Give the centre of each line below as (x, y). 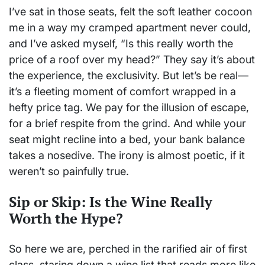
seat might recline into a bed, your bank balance (127, 139)
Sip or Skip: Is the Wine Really (111, 201)
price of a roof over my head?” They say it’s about (132, 59)
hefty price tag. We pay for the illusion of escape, (129, 107)
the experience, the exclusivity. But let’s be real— (129, 75)
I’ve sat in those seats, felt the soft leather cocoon (130, 11)
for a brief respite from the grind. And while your (127, 123)
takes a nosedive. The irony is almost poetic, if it (127, 155)
